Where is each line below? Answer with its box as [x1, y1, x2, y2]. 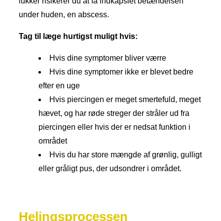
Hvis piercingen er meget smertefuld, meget [49, 95, 201, 104]
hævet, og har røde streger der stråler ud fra [38, 109, 189, 118]
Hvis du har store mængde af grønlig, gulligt [49, 150, 202, 159]
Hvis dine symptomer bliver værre [49, 54, 166, 63]
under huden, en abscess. [19, 10, 109, 19]
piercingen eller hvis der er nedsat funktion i [38, 123, 190, 132]
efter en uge [38, 81, 80, 90]
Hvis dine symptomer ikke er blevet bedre [49, 68, 193, 76]
